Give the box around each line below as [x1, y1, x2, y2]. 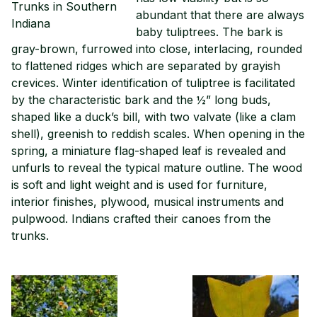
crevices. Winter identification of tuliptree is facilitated [11, 75, 295, 90]
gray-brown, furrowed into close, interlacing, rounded [11, 41, 302, 56]
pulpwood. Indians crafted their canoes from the [11, 211, 271, 226]
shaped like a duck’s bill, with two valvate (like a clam [11, 109, 296, 124]
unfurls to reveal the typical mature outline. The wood [11, 160, 302, 175]
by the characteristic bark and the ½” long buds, [11, 92, 271, 107]
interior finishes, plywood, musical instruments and [11, 194, 284, 209]
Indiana [11, 16, 50, 30]
